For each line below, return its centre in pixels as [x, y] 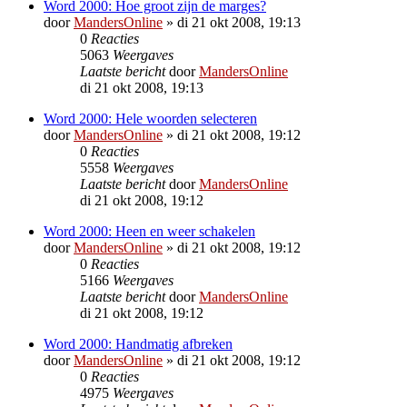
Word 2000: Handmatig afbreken [138, 343]
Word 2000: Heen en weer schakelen [149, 231]
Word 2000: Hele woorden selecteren [150, 118]
